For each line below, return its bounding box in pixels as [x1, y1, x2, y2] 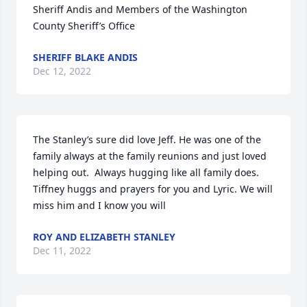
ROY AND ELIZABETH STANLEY [33, 230, 175, 244]
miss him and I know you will [33, 199, 166, 212]
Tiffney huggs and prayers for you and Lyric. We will [33, 182, 273, 196]
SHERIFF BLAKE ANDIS [33, 51, 138, 64]
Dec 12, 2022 [33, 64, 91, 78]
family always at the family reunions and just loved [33, 149, 267, 163]
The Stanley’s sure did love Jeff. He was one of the [33, 133, 261, 147]
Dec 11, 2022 [33, 244, 91, 258]
